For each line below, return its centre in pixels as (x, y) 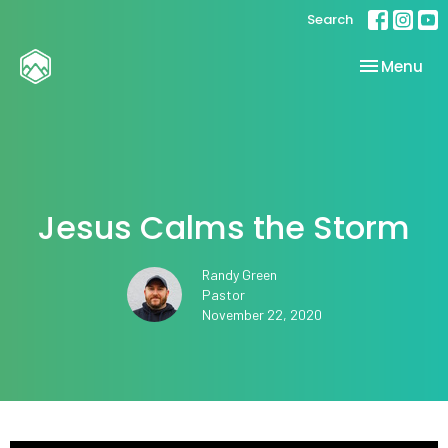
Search (330, 19)
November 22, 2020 (261, 315)
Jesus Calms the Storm (224, 228)
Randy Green (239, 275)
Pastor (223, 295)
